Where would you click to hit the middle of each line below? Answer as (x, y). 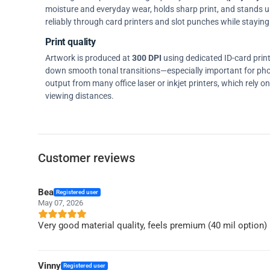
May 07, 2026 (61, 202)
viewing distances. (80, 96)
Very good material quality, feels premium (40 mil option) (152, 225)
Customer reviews (86, 158)
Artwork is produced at (89, 58)
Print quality (71, 42)
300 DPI (147, 58)
